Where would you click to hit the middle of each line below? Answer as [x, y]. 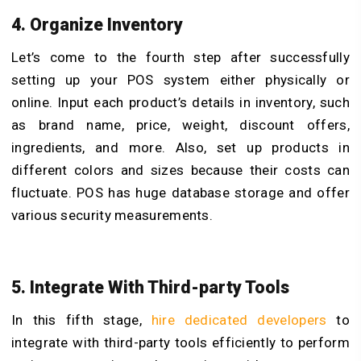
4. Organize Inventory [99, 24]
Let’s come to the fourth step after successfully [180, 57]
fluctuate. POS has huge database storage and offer [180, 192]
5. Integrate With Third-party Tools [150, 288]
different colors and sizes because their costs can [180, 170]
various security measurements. [112, 215]
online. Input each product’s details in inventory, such [180, 102]
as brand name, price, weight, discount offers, [180, 124]
